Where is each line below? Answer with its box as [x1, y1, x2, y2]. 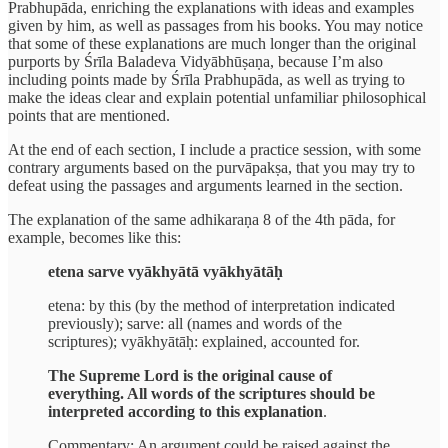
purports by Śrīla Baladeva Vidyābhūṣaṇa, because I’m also [8, 53, 383, 71]
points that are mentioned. [8, 107, 170, 125]
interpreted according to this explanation [48, 403, 323, 421]
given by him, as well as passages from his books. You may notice [8, 17, 423, 35]
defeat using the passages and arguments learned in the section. [8, 177, 403, 195]
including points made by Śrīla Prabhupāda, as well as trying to [8, 71, 405, 89]
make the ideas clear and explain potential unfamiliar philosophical [8, 89, 426, 107]
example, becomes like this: [8, 229, 181, 247]
